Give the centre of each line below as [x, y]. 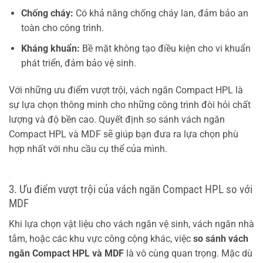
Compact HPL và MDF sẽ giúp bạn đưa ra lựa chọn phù [124, 134]
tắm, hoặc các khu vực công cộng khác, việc [101, 239]
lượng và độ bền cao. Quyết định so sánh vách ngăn [117, 119]
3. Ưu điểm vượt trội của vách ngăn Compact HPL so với [131, 190]
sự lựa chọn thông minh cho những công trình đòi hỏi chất [130, 104]
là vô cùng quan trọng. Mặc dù [188, 254]
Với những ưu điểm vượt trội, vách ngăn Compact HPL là [126, 90]
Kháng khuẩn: [50, 48]
